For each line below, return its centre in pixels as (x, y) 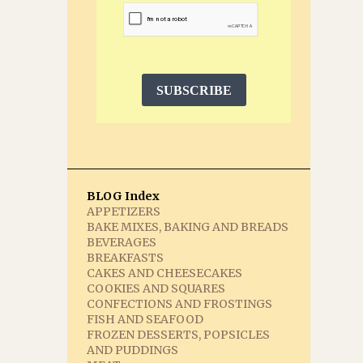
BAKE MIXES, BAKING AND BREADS (188, 227)
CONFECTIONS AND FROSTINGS (179, 304)
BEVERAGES (122, 242)
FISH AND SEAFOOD (145, 319)
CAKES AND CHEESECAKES (164, 273)
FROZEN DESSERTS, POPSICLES (178, 335)
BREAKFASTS (125, 258)
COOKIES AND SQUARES (156, 288)
